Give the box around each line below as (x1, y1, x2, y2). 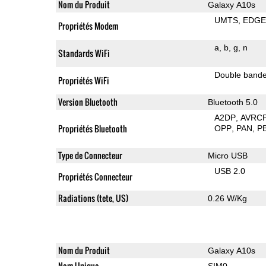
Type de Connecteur (58, 148, 122, 161)
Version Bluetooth (58, 95, 118, 108)
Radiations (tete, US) (58, 191, 128, 204)
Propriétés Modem (58, 19, 118, 32)
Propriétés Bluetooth (58, 122, 127, 135)
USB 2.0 (214, 166, 246, 176)
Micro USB (207, 150, 248, 160)
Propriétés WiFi (58, 74, 109, 87)
